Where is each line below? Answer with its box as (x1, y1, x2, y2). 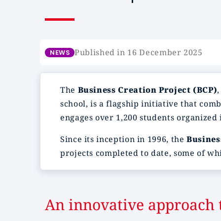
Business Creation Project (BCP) (77, 84, 218, 95)
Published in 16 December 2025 (74, 47, 203, 58)
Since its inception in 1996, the (60, 134, 187, 145)
